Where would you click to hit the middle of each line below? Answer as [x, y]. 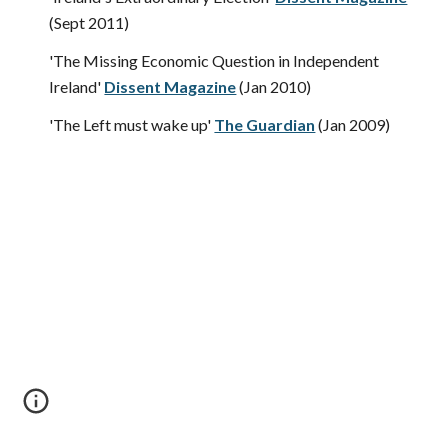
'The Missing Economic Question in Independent [214, 60]
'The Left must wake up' [132, 124]
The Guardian [265, 124]
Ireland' [77, 86]
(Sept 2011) [89, 22]
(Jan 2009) [354, 124]
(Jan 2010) [275, 86]
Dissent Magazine [170, 86]
